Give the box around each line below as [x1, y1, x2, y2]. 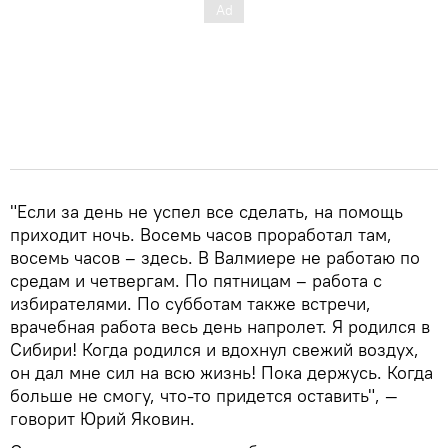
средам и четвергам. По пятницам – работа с [10, 268, 382, 292]
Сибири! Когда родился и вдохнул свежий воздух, [10, 337, 419, 361]
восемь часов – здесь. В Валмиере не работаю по [10, 245, 420, 269]
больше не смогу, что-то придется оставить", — [10, 383, 398, 407]
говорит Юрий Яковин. [10, 406, 195, 430]
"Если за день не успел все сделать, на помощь [10, 199, 403, 223]
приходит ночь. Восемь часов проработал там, [10, 222, 392, 246]
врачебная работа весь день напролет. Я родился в [10, 314, 430, 338]
